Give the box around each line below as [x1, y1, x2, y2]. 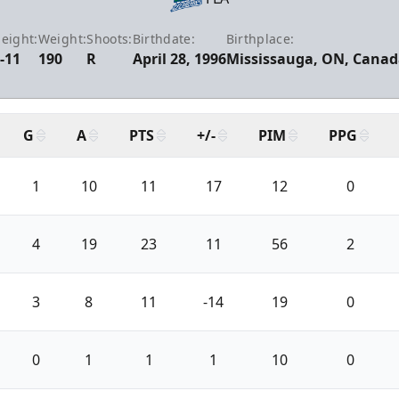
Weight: [37, 30, 87, 47]
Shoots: [86, 30, 133, 47]
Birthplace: [225, 30, 295, 47]
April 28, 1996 [132, 49, 226, 69]
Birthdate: [132, 30, 196, 47]
